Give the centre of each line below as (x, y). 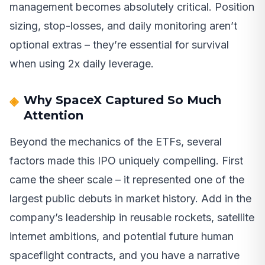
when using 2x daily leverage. (82, 63)
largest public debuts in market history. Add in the (130, 198)
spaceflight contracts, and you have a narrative (125, 255)
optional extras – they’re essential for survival (119, 44)
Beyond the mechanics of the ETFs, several (116, 141)
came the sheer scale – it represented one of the (127, 179)
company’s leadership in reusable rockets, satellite (132, 217)
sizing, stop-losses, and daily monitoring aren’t (123, 25)
